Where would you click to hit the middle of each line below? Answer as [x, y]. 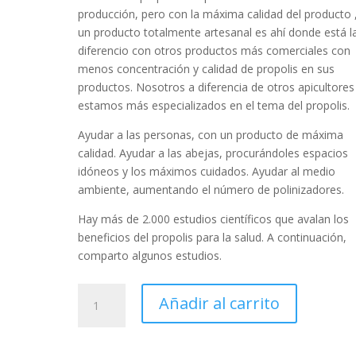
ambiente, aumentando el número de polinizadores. [211, 190]
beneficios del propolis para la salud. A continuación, [213, 237]
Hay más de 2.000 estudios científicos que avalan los [214, 219]
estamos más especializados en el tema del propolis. [214, 105]
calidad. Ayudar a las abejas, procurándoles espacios [213, 153]
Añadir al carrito [220, 303]
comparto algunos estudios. [150, 255]
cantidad [99, 347]
